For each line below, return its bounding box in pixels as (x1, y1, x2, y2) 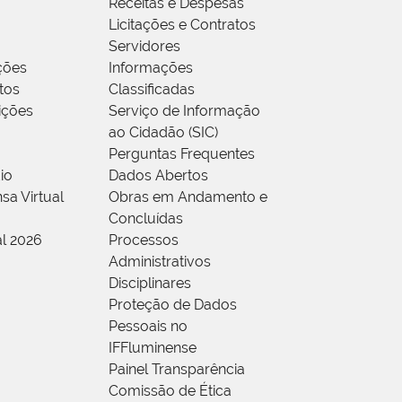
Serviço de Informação (109, 102, 260, 120)
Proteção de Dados (109, 296, 237, 314)
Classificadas (109, 81, 195, 99)
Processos (109, 232, 179, 249)
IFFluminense (109, 339, 197, 357)
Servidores (109, 38, 180, 56)
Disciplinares (109, 275, 191, 293)
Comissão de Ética (109, 382, 232, 400)
